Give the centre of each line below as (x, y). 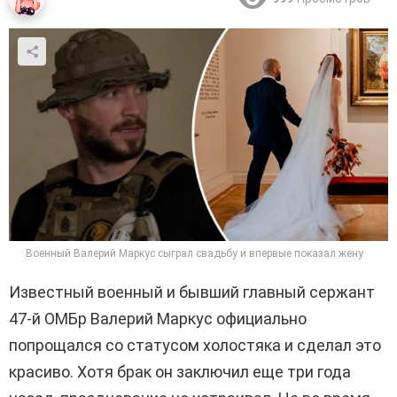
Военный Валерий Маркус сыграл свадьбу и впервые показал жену (194, 254)
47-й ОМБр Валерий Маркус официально (158, 319)
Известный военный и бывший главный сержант (192, 292)
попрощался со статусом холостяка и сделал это (195, 346)
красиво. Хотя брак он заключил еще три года (180, 372)
